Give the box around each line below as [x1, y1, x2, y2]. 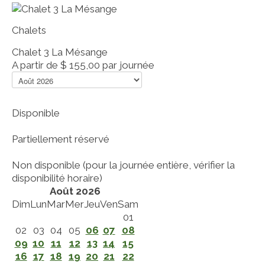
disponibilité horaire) [12, 172, 102, 184]
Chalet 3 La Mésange [12, 46, 108, 58]
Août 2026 [50, 185, 101, 197]
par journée [102, 59, 154, 71]
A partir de [12, 59, 58, 71]
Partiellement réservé [12, 132, 109, 145]
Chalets [12, 24, 46, 36]
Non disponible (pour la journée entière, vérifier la [12, 159, 235, 171]
